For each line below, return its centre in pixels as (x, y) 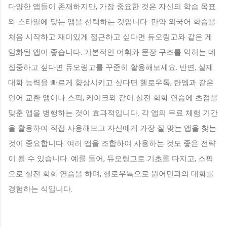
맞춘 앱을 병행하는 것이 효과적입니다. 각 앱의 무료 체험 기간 (113, 113)
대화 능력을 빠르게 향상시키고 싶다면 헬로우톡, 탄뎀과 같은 (111, 82)
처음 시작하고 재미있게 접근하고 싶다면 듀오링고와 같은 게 (110, 37)
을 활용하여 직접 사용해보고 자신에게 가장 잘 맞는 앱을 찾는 (112, 128)
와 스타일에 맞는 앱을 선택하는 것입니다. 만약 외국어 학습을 (112, 22)
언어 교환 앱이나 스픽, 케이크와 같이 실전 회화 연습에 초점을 (113, 98)
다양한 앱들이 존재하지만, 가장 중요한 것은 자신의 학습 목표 (112, 6)
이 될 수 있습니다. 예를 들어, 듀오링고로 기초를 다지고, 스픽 (111, 158)
